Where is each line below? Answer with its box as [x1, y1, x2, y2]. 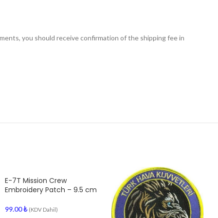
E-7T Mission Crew [5, 176, 67, 185]
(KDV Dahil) [29, 206, 58, 213]
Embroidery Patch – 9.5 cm [5, 185, 97, 195]
